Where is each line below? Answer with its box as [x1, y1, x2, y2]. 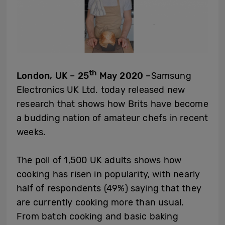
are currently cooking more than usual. [17, 196, 184, 208]
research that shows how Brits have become [17, 98, 208, 109]
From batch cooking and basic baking [17, 210, 178, 222]
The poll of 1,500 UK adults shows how [17, 154, 182, 166]
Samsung [151, 70, 191, 81]
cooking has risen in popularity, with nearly [17, 168, 200, 180]
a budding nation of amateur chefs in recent [17, 112, 208, 124]
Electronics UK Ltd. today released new [17, 84, 185, 95]
